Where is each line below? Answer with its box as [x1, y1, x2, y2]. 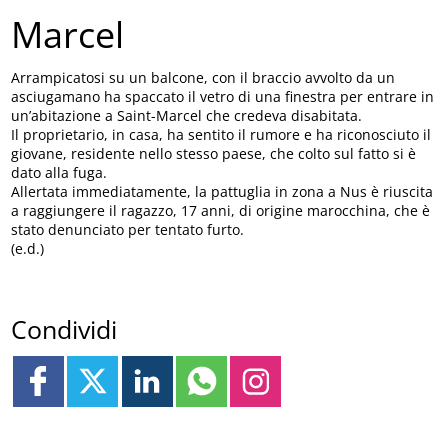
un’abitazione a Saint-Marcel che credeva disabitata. [11, 106, 363, 126]
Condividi [11, 311, 118, 346]
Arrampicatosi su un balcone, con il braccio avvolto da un [11, 68, 396, 88]
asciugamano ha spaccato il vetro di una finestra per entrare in [11, 87, 435, 107]
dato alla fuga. [11, 163, 108, 183]
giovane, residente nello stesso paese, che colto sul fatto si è [11, 144, 417, 164]
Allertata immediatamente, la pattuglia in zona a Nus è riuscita [11, 182, 434, 202]
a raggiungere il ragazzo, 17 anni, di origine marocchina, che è [11, 201, 431, 221]
